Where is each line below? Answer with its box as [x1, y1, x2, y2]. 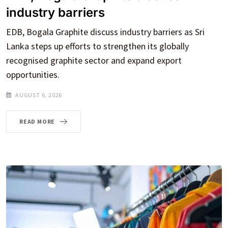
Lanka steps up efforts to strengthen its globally [6, 40, 189, 52]
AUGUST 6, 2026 [15, 91, 63, 99]
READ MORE [19, 118, 55, 126]
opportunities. [6, 69, 60, 81]
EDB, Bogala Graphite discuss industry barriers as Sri [6, 26, 205, 38]
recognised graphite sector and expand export [6, 54, 182, 67]
